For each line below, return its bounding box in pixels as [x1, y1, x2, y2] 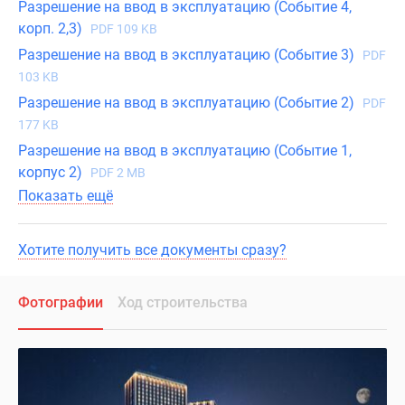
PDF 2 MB [90, 165, 146, 181]
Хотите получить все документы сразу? [18, 241, 287, 259]
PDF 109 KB [90, 22, 157, 37]
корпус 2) [18, 164, 86, 182]
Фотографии [18, 294, 103, 312]
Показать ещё [18, 187, 113, 205]
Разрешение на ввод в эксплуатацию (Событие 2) [18, 94, 358, 112]
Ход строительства [118, 294, 248, 312]
